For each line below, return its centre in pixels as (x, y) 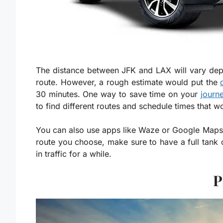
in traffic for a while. (74, 154)
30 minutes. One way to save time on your (118, 94)
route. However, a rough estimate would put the (128, 82)
